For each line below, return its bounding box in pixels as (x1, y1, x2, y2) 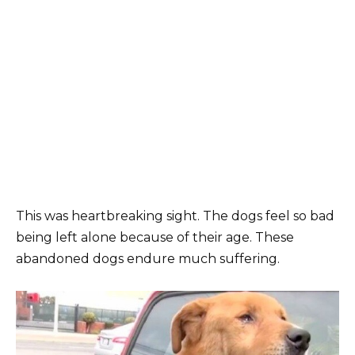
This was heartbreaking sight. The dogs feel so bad (16, 208, 334, 223)
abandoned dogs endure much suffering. (16, 250, 280, 266)
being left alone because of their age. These (16, 229, 294, 245)
